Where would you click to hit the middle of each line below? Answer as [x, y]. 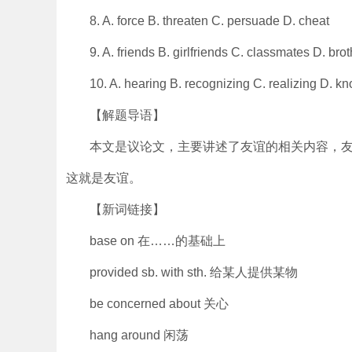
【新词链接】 [127, 209]
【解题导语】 [127, 115]
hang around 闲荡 [139, 335]
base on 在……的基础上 [158, 241]
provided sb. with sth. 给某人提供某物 [194, 272]
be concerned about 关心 [159, 304]
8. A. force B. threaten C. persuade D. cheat [209, 21]
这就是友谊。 [104, 178]
